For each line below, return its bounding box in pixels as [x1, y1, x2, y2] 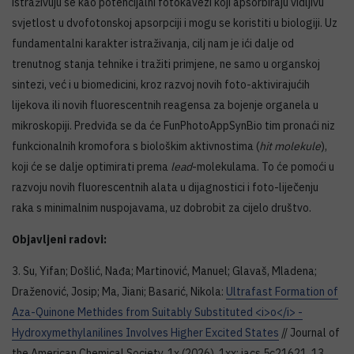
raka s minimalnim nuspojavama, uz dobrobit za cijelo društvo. [12, 200, 311, 215]
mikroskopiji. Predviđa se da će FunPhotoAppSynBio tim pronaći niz [12, 118, 335, 133]
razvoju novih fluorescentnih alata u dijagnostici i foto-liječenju [12, 179, 318, 194]
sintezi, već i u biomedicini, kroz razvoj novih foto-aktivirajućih [12, 77, 310, 92]
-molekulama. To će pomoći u [192, 159, 334, 174]
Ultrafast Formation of [226, 284, 338, 299]
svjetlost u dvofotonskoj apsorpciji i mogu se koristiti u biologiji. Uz [12, 15, 337, 30]
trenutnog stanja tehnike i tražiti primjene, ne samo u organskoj [12, 56, 320, 71]
